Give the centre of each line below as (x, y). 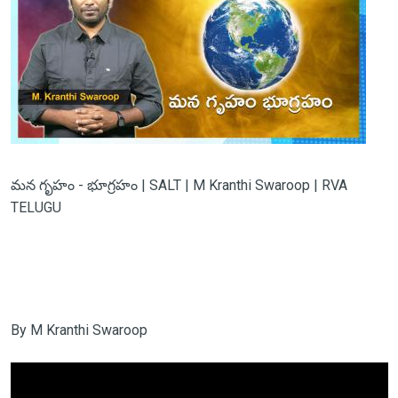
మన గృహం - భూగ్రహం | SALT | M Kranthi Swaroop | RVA (179, 185)
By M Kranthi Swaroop (79, 330)
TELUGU (36, 207)
